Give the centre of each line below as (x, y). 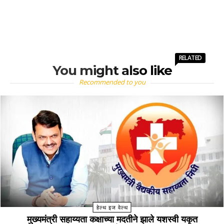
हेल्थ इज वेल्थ (112, 208)
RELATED (190, 58)
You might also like (112, 71)
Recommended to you (112, 82)
